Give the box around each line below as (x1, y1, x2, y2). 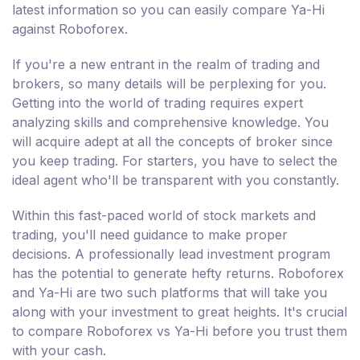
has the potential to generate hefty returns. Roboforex (12, 265, 344, 282)
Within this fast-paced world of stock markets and (12, 207, 316, 224)
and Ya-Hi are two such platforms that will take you (12, 284, 327, 301)
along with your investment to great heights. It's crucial (12, 304, 347, 321)
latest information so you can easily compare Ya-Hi (12, 2, 325, 18)
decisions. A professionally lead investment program (12, 246, 330, 263)
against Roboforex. (12, 21, 128, 38)
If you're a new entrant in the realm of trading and (12, 56, 320, 73)
